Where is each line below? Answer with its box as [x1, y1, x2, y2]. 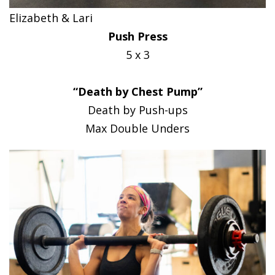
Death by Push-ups [87, 102, 188, 117]
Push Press [107, 28, 168, 44]
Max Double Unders [85, 120, 190, 136]
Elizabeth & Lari [9, 10, 93, 25]
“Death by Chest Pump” [72, 83, 203, 99]
